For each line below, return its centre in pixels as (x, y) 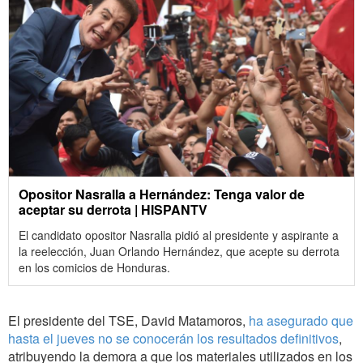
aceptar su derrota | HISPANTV (113, 210)
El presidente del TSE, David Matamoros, (128, 321)
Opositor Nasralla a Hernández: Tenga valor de (162, 194)
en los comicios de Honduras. (94, 268)
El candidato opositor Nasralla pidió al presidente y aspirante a (179, 235)
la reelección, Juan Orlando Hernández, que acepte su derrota (179, 252)
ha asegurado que (301, 321)
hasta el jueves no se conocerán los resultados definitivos (173, 339)
